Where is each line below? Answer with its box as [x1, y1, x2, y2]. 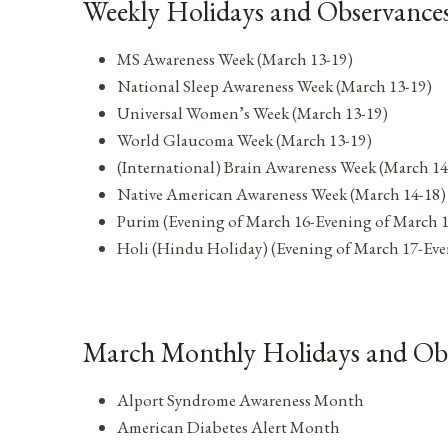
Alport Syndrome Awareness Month [117, 389, 364, 412]
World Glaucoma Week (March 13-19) [117, 129, 372, 152]
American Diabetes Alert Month [117, 416, 340, 439]
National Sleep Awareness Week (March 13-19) [117, 75, 432, 98]
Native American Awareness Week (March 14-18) [117, 183, 446, 206]
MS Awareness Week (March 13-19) [117, 48, 353, 71]
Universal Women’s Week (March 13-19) [117, 102, 388, 125]
